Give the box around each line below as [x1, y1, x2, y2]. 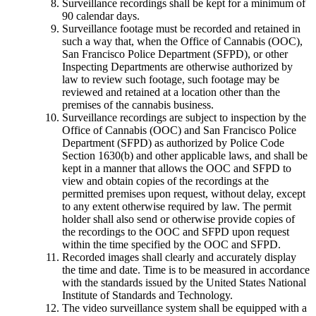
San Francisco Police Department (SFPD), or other [62, 48, 288, 61]
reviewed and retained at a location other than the [62, 86, 280, 99]
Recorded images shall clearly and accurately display [62, 251, 296, 264]
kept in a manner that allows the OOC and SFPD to [62, 162, 291, 175]
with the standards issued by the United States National [62, 276, 306, 289]
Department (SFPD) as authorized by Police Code [62, 137, 284, 150]
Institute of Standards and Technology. [62, 289, 233, 302]
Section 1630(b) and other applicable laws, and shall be [62, 150, 308, 162]
